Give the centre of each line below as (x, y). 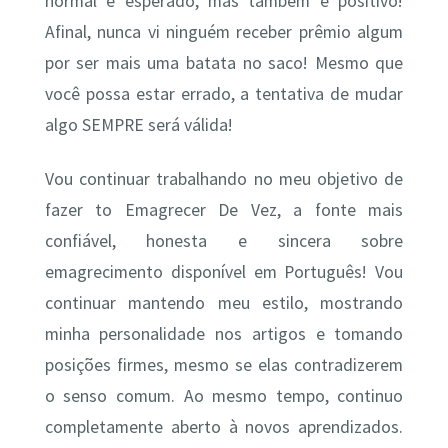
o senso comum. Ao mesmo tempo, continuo (224, 395)
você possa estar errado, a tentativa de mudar (224, 94)
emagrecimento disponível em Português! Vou (224, 271)
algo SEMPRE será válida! (138, 125)
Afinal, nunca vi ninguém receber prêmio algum (224, 32)
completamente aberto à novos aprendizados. (224, 426)
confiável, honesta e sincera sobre (224, 240)
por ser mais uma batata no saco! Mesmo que (224, 63)
